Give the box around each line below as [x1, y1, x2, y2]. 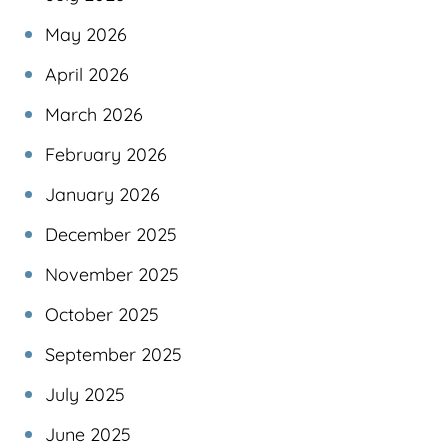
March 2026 [45, 102, 143, 126]
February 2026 [45, 142, 167, 166]
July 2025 [45, 382, 125, 406]
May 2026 [45, 22, 127, 46]
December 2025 [45, 222, 177, 246]
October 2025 [45, 302, 159, 326]
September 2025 [45, 342, 182, 366]
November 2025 [45, 262, 179, 286]
